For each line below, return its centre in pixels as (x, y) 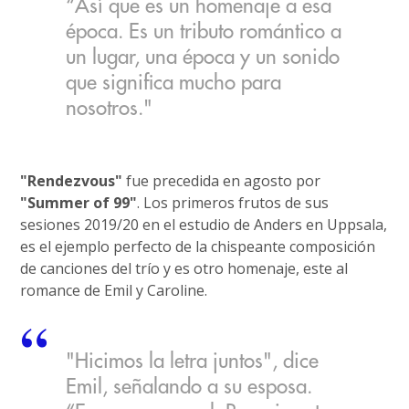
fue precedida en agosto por (222, 180)
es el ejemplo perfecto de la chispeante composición (198, 246)
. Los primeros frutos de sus (233, 202)
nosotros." (110, 109)
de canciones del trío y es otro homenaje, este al (184, 268)
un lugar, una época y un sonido (203, 58)
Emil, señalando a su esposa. (189, 388)
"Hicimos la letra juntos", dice (193, 362)
